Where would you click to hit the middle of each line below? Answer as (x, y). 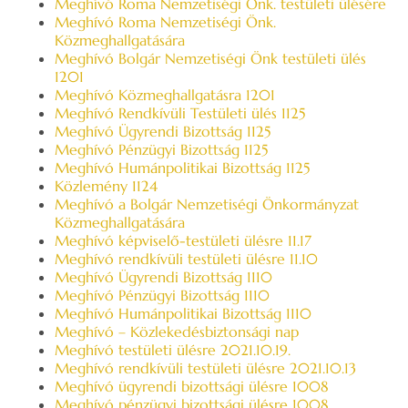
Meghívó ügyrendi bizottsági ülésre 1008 (192, 386)
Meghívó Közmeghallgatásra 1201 (165, 95)
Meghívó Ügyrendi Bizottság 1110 (163, 277)
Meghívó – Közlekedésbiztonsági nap (177, 331)
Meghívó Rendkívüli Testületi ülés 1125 (180, 113)
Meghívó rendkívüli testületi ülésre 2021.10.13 (205, 368)
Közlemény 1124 (106, 186)
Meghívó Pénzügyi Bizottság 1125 (161, 149)
